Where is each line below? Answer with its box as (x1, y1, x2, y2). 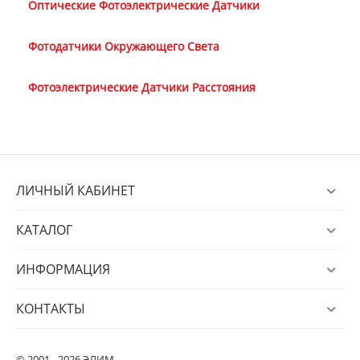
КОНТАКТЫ (16, 300, 85, 318)
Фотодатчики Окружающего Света (28, 39, 220, 55)
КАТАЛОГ (16, 221, 72, 239)
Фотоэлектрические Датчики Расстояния (28, 80, 256, 96)
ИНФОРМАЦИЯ (16, 260, 110, 279)
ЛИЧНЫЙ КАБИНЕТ (16, 182, 135, 200)
